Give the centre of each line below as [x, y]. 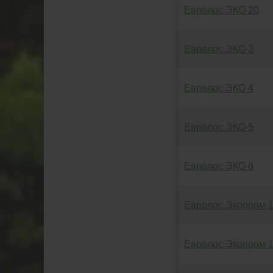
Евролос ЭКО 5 [219, 127]
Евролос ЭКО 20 [222, 10]
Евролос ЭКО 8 [219, 166]
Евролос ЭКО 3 [219, 49]
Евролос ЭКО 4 [219, 88]
